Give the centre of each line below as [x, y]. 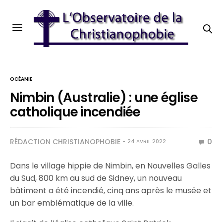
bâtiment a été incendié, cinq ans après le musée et [111, 191]
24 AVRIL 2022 [147, 141]
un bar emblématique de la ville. [72, 203]
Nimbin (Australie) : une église [104, 98]
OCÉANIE [21, 79]
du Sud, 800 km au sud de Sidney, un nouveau [96, 178]
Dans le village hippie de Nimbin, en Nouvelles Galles [111, 166]
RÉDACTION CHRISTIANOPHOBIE [65, 142]
